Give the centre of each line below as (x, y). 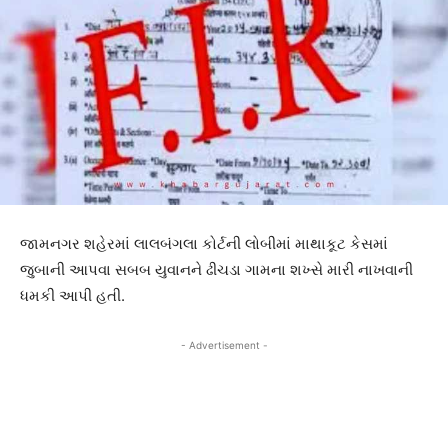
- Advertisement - (224, 345)
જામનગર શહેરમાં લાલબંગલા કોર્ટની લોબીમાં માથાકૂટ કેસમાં (204, 244)
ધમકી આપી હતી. (72, 296)
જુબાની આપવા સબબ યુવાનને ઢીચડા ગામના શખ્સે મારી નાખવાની (216, 270)
